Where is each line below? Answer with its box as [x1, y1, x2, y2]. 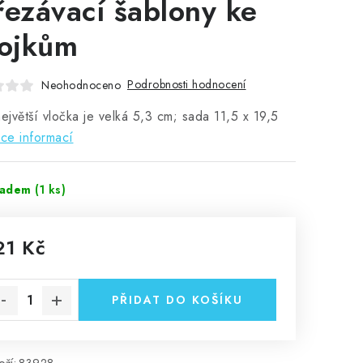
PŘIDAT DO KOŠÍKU [112, 292, 243, 308]
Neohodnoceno [41, 76, 121, 93]
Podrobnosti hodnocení [127, 76, 246, 92]
